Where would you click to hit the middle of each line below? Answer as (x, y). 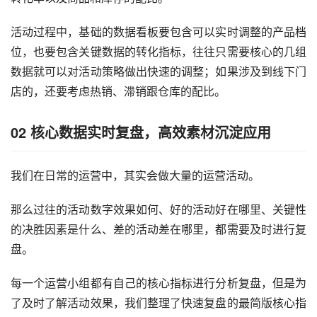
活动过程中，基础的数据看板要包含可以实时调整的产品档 (158, 31)
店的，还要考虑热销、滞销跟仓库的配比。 (118, 91)
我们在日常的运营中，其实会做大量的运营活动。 (135, 175)
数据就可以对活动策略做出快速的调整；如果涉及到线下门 (158, 71)
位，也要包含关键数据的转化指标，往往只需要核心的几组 (158, 51)
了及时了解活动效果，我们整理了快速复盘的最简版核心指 (158, 302)
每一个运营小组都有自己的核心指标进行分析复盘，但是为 (158, 282)
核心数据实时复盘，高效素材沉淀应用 (151, 132)
